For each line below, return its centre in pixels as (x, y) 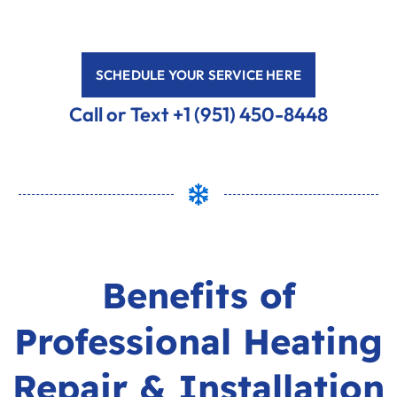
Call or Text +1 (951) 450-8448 (198, 115)
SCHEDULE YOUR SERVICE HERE (198, 75)
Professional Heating (198, 342)
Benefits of (198, 296)
